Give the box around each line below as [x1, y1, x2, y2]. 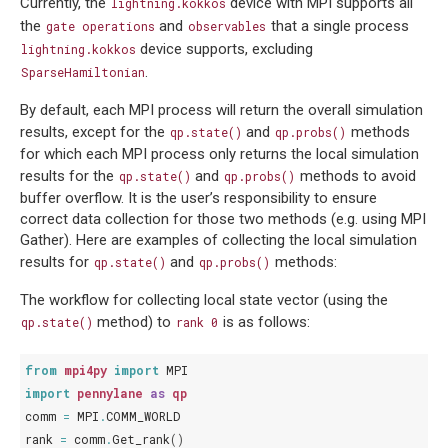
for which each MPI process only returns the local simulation [20, 145, 419, 164]
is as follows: [218, 313, 310, 332]
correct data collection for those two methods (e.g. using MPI [20, 210, 426, 229]
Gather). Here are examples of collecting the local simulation [20, 231, 417, 250]
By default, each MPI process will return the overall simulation [20, 101, 423, 120]
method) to [93, 313, 176, 332]
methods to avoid [295, 167, 416, 186]
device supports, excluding [136, 40, 314, 59]
